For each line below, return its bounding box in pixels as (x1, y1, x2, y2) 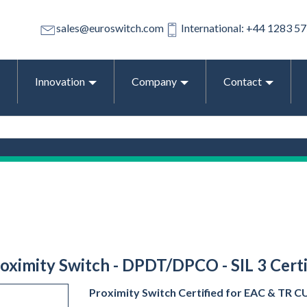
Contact (223, 74, 262, 88)
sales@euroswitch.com (56, 21, 164, 35)
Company (132, 74, 177, 88)
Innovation (35, 74, 85, 88)
